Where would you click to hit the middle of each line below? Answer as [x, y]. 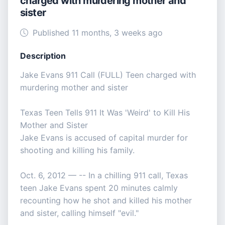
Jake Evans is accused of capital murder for [104, 138]
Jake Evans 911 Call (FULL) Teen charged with [108, 75]
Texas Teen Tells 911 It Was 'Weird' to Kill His [105, 113]
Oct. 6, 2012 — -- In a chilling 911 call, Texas [104, 176]
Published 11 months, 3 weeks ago [96, 33]
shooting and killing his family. [77, 150]
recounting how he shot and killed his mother [106, 201]
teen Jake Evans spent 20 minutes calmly [99, 188]
